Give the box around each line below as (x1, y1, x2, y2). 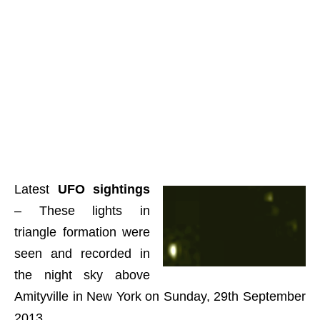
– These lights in (14, 204, 150, 218)
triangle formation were (14, 225, 150, 239)
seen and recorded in (14, 246, 150, 261)
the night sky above (14, 268, 150, 282)
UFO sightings (57, 182, 150, 196)
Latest (14, 182, 58, 196)
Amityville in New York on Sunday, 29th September (14, 289, 306, 304)
